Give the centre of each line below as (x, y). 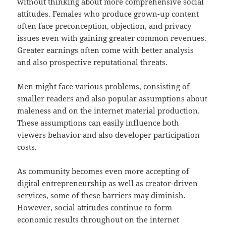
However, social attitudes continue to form (95, 208)
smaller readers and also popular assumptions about (112, 99)
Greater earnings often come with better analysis (106, 50)
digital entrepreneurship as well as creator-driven (108, 183)
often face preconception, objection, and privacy (104, 26)
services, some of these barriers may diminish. (102, 195)
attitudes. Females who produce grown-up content (108, 14)
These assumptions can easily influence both (98, 123)
